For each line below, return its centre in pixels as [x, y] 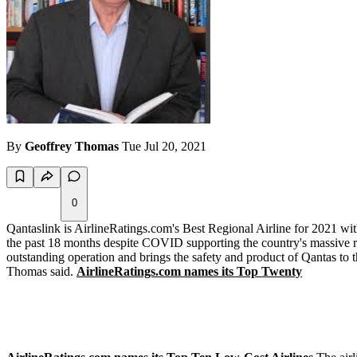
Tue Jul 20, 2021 [164, 147]
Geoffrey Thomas [72, 147]
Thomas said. [41, 272]
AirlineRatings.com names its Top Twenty [189, 272]
